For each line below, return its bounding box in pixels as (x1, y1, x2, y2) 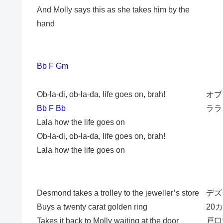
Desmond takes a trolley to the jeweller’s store (37, 188, 199, 197)
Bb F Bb (37, 104, 66, 113)
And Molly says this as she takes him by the (37, 5, 190, 14)
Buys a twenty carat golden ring (37, 202, 147, 211)
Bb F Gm (37, 62, 68, 71)
